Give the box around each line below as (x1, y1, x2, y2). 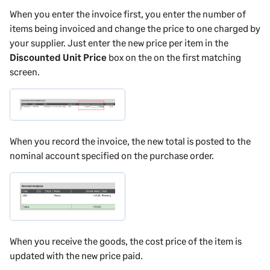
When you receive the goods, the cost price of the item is (10, 235, 242, 247)
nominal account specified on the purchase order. (10, 149, 214, 161)
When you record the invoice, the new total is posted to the (10, 134, 251, 146)
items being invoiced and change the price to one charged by (10, 22, 260, 34)
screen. (10, 65, 40, 77)
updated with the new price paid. (10, 250, 143, 262)
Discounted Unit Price (10, 51, 107, 63)
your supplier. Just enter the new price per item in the (10, 36, 228, 48)
